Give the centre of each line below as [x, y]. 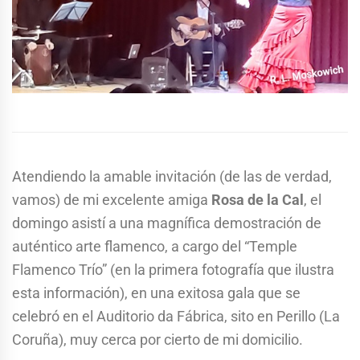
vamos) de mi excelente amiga [112, 200]
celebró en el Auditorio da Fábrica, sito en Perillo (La [176, 317]
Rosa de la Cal [258, 200]
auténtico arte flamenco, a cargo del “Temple [155, 247]
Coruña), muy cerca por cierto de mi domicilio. [157, 340]
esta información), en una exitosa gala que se [156, 293]
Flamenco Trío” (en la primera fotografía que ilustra [173, 270]
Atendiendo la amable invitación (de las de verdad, [172, 177]
